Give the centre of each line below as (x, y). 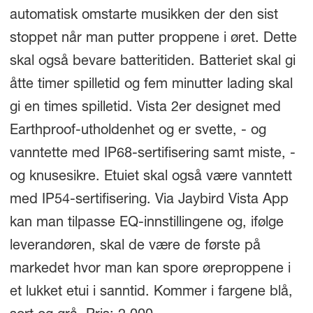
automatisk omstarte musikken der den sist (144, 16)
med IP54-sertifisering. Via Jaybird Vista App (149, 200)
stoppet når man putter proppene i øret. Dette (153, 39)
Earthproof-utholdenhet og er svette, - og (138, 131)
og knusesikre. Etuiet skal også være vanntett (151, 177)
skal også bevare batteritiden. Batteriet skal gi (152, 62)
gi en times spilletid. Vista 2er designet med (145, 108)
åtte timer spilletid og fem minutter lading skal (151, 85)
